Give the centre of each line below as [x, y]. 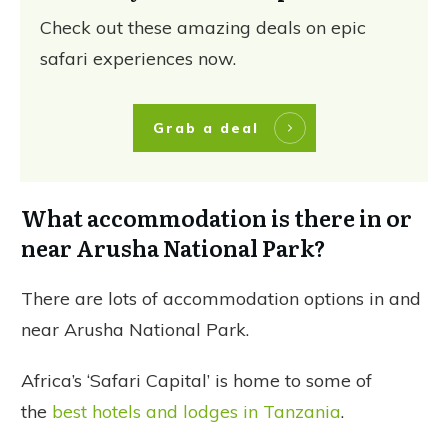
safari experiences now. [138, 58]
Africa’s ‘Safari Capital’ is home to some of [196, 380]
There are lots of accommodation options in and [221, 298]
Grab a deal [205, 127]
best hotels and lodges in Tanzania [196, 411]
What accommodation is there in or [216, 217]
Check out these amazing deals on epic [203, 27]
